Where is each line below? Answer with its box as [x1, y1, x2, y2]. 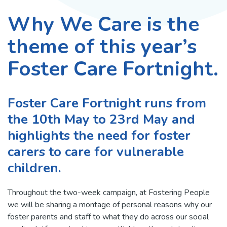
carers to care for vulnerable [8, 143, 184, 161]
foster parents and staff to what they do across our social [8, 211, 209, 222]
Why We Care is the [8, 11, 199, 38]
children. [8, 159, 61, 177]
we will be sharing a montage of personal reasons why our [8, 199, 212, 210]
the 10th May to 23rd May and [8, 110, 195, 128]
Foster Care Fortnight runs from [8, 94, 206, 112]
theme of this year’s [8, 33, 197, 60]
